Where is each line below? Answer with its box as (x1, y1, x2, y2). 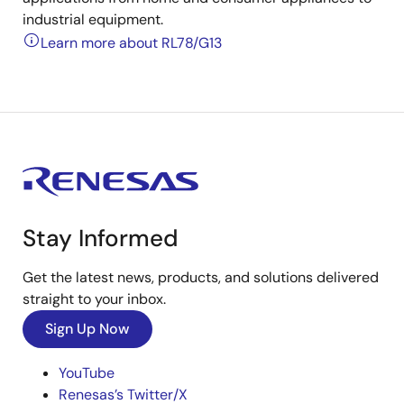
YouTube (59, 363, 115, 382)
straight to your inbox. (23, 289, 166, 308)
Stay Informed (23, 223, 179, 253)
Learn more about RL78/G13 (41, 33, 222, 52)
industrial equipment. (23, 10, 163, 29)
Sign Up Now (45, 319, 130, 338)
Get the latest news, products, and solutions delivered (23, 268, 379, 287)
